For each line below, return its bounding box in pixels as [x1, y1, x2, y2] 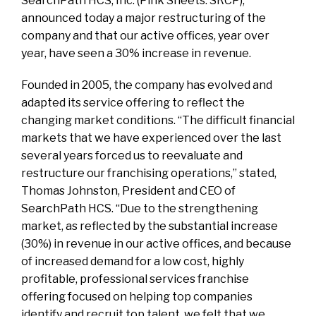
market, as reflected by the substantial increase [21, 219, 278, 233]
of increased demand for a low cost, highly [21, 255, 244, 268]
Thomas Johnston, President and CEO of [21, 184, 236, 197]
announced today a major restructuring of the [21, 11, 266, 25]
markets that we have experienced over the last [21, 131, 281, 145]
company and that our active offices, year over [21, 29, 269, 42]
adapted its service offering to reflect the [21, 96, 245, 109]
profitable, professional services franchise [21, 272, 249, 286]
